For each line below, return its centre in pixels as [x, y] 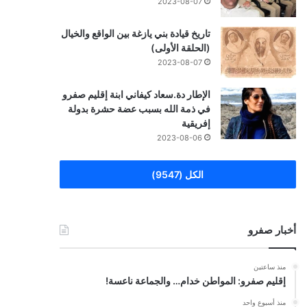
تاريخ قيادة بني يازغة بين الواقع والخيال [135, 33]
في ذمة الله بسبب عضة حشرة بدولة [139, 108]
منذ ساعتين [269, 266]
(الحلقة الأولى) [180, 47]
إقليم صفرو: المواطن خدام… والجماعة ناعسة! [195, 280]
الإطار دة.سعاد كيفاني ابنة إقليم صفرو [136, 94]
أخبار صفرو [272, 230]
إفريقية [196, 123]
